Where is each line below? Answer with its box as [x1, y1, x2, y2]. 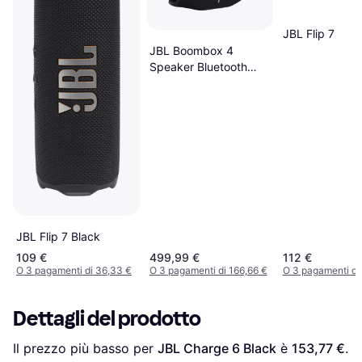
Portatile [149, 76, 193, 90]
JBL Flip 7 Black [16, 229, 100, 244]
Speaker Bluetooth [149, 60, 247, 74]
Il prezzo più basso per [13, 340, 158, 357]
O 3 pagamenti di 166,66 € [149, 264, 267, 277]
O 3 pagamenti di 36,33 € [16, 264, 132, 277]
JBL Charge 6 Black [158, 340, 276, 357]
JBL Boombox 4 [149, 44, 234, 58]
